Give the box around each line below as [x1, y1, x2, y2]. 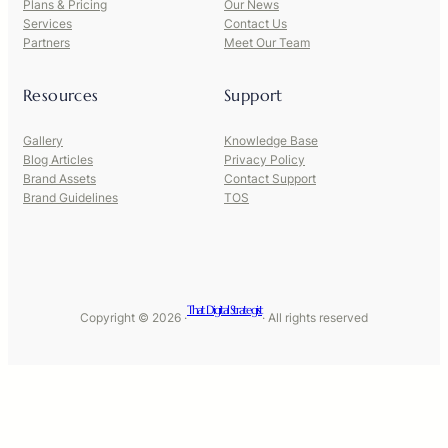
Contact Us [224, 15, 287, 31]
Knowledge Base [224, 132, 318, 148]
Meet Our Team [224, 34, 310, 50]
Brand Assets [23, 170, 96, 186]
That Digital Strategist [187, 301, 262, 317]
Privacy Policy [224, 151, 305, 167]
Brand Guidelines [23, 189, 118, 205]
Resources [23, 84, 99, 105]
